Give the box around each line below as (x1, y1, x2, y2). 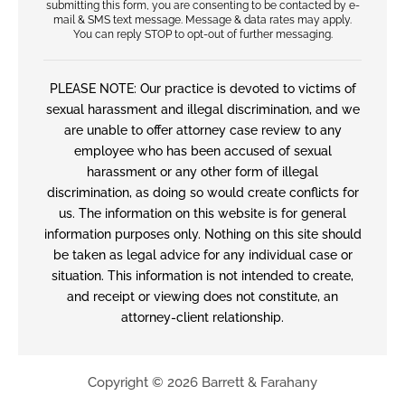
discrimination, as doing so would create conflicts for (46, 184, 359, 200)
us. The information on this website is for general (59, 205, 346, 221)
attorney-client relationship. (121, 309, 284, 325)
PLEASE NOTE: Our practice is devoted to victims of (49, 80, 356, 96)
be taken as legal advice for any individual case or (52, 247, 353, 262)
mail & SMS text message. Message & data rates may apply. (53, 13, 352, 26)
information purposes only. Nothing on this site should (43, 226, 362, 241)
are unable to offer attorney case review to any (63, 122, 342, 137)
